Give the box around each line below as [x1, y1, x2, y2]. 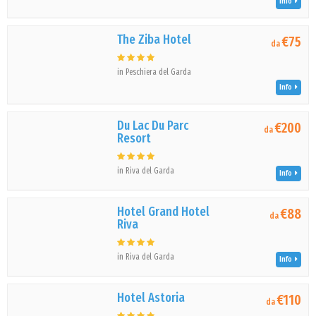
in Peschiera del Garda [117, 67, 192, 77]
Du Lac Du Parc [117, 118, 189, 133]
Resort [117, 130, 152, 146]
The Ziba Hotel [117, 32, 192, 47]
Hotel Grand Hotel [117, 204, 210, 219]
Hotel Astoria [117, 290, 186, 305]
